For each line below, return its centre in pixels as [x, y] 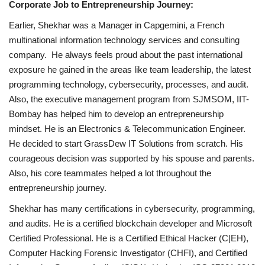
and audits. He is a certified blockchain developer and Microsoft [130, 224]
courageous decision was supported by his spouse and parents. [132, 159]
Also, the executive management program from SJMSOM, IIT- [129, 99]
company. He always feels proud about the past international [126, 55]
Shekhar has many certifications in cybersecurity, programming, [132, 209]
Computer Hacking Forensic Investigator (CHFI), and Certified [128, 253]
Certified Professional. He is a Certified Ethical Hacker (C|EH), [129, 238]
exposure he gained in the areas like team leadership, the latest [130, 70]
